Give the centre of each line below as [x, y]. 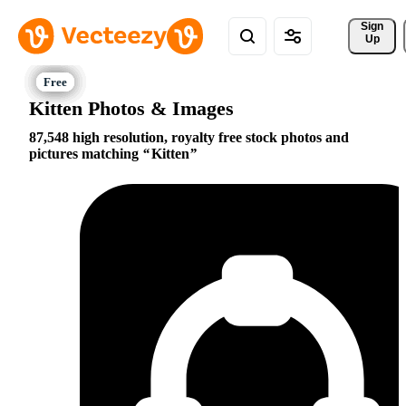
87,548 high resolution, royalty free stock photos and [189, 138]
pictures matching [86, 154]
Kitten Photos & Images [131, 108]
